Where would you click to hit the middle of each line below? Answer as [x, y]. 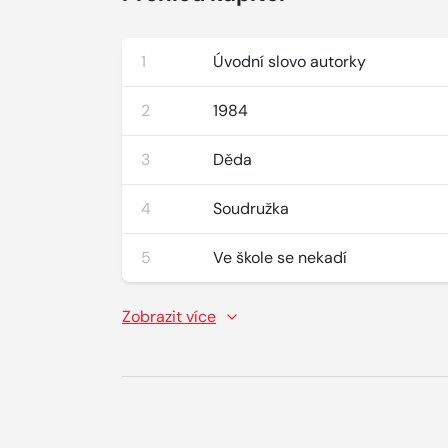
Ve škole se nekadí [280, 257]
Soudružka [251, 208]
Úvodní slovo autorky [290, 61]
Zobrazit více [169, 316]
